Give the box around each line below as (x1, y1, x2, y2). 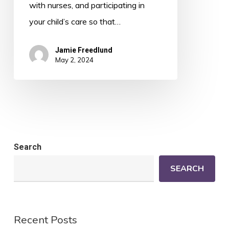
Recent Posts (13, 213, 77, 227)
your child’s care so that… (29, 16, 121, 27)
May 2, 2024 (55, 56, 94, 64)
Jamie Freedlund (55, 46, 112, 55)
